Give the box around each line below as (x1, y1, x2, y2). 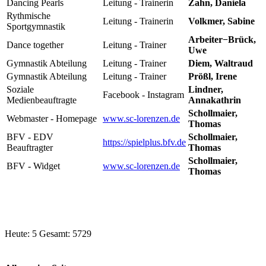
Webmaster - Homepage (7, 113, 97, 123)
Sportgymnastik (7, 21, 65, 31)
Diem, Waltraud (188, 58, 253, 68)
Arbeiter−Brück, (188, 34, 256, 45)
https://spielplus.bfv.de (103, 137, 186, 147)
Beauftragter (7, 142, 53, 153)
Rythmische (7, 10, 50, 21)
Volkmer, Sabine (188, 15, 255, 26)
